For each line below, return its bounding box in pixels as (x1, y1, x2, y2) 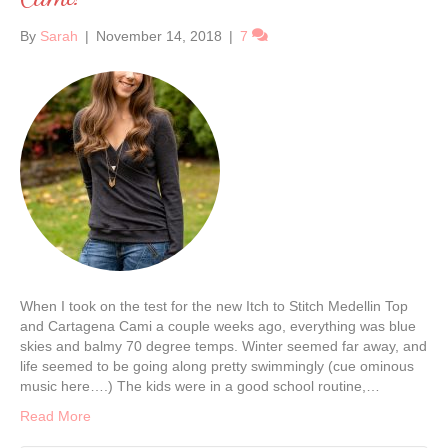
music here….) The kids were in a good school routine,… (20, 378, 380, 394)
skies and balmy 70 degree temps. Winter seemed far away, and (20, 338, 427, 354)
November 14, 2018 (96, 28, 222, 44)
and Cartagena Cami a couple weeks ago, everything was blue (20, 318, 416, 334)
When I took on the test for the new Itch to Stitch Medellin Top (20, 298, 408, 314)
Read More (20, 408, 91, 424)
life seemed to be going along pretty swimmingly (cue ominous (20, 358, 414, 374)
